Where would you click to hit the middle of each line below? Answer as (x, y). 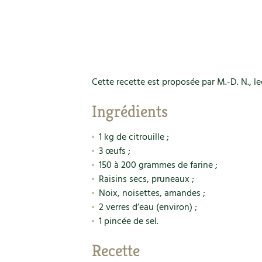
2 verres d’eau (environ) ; (148, 208)
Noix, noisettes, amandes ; (152, 194)
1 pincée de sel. (128, 222)
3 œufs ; (114, 151)
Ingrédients (130, 111)
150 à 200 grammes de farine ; (158, 166)
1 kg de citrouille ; (134, 137)
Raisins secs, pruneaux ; (146, 180)
